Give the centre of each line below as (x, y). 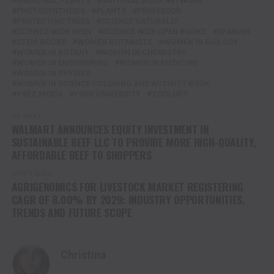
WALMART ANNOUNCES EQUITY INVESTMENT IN (110, 129)
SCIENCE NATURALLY (139, 21)
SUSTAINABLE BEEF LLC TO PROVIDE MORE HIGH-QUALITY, (134, 142)
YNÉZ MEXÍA (39, 94)
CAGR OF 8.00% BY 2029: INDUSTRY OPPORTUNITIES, (128, 200)
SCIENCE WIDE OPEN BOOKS (154, 32)
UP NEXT (26, 117)
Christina (83, 255)
